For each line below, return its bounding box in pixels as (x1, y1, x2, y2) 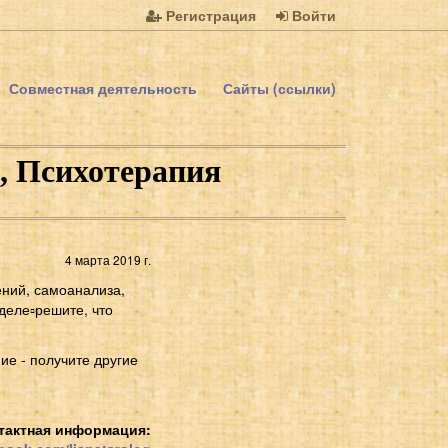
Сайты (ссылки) (223, 78, 336, 98)
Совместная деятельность (9, 78, 197, 98)
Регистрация (162, 5, 256, 25)
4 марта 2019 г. (65, 250, 151, 268)
